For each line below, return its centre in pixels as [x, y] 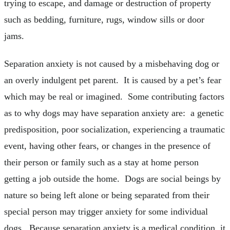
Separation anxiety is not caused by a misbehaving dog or [112, 64]
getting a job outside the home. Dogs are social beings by [112, 179]
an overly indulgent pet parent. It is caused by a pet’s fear [113, 80]
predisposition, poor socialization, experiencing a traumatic [114, 129]
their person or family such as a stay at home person [101, 162]
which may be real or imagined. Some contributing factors [114, 97]
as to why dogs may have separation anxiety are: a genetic [114, 113]
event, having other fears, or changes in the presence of [107, 146]
